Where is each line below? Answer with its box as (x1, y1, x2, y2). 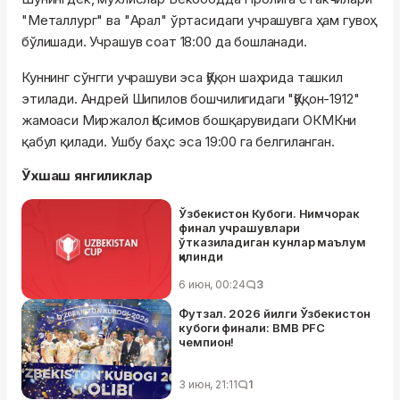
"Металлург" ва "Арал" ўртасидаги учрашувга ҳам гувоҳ (21, 12, 378, 29)
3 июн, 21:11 (179, 378, 237, 392)
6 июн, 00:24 (179, 278, 246, 292)
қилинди (179, 249, 223, 264)
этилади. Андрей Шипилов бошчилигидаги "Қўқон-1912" (21, 90, 360, 108)
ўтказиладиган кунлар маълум (179, 235, 366, 250)
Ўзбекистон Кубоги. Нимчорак (179, 206, 360, 221)
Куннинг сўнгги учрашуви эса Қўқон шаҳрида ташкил (21, 69, 343, 87)
